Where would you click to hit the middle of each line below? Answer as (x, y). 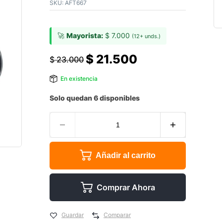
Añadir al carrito (126, 155)
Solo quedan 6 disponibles (95, 98)
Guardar (73, 215)
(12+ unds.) (146, 36)
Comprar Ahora (126, 187)
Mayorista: (85, 35)
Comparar (117, 215)
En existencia (79, 79)
